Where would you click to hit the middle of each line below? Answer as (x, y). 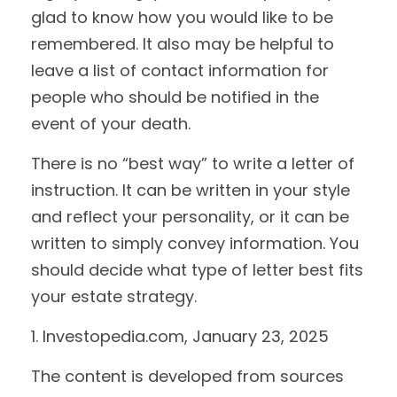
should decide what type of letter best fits (197, 270)
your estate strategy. (114, 296)
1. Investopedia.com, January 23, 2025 (180, 336)
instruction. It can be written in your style (191, 190)
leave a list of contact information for (180, 70)
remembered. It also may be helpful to (183, 44)
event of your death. (111, 124)
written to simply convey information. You (195, 243)
